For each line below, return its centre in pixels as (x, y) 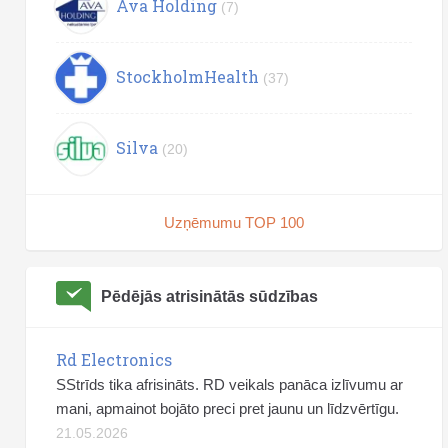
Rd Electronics (114, 359)
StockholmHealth (187, 77)
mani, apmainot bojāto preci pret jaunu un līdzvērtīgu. (227, 408)
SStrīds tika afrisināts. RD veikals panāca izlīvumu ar (229, 384)
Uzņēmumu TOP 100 (234, 222)
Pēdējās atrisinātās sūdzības (209, 296)
